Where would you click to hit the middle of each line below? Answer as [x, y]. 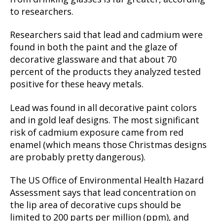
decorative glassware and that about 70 [93, 60]
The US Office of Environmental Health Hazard [107, 181]
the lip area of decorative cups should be [95, 205]
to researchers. [42, 12]
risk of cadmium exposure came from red [97, 133]
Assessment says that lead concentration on [103, 193]
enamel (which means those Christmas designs [108, 145]
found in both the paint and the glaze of [94, 48]
